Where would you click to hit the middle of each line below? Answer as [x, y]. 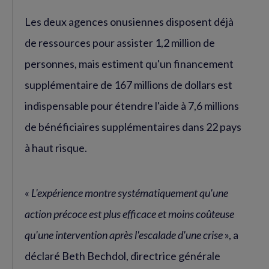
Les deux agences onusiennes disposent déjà [129, 21]
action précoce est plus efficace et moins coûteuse [129, 213]
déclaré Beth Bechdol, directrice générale [122, 255]
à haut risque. [56, 147]
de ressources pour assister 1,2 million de [120, 42]
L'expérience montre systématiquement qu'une [130, 192]
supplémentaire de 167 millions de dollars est [128, 84]
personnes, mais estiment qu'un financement [129, 63]
